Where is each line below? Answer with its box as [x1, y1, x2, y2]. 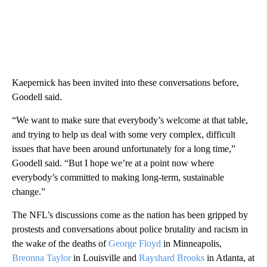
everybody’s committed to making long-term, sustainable [12, 172, 224, 183]
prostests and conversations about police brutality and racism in [12, 224, 248, 235]
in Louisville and [71, 253, 139, 263]
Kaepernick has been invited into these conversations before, [12, 77, 239, 88]
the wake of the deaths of [12, 238, 108, 249]
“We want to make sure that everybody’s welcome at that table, [12, 115, 248, 126]
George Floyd [108, 238, 161, 249]
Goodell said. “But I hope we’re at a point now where [12, 158, 214, 169]
